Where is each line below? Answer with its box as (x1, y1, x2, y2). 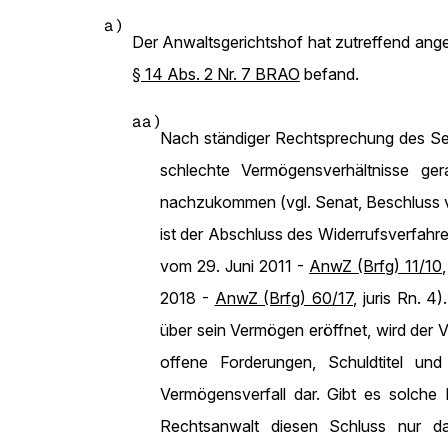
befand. (300, 64, 359, 84)
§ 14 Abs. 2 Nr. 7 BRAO (132, 64, 300, 84)
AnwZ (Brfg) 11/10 (309, 256, 442, 276)
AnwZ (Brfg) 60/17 (214, 288, 353, 308)
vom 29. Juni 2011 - (160, 256, 309, 276)
